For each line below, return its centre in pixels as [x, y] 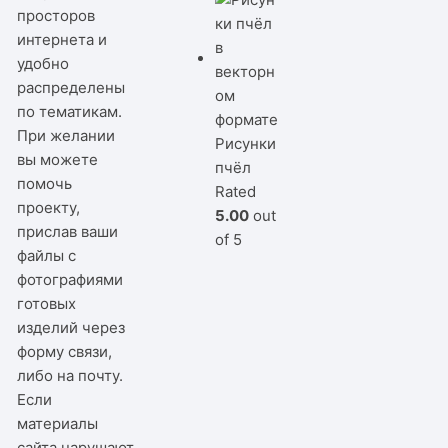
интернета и [62, 39]
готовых [47, 303]
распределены [71, 87]
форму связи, [65, 351]
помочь [45, 183]
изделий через [71, 327]
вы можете [58, 159]
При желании [66, 135]
